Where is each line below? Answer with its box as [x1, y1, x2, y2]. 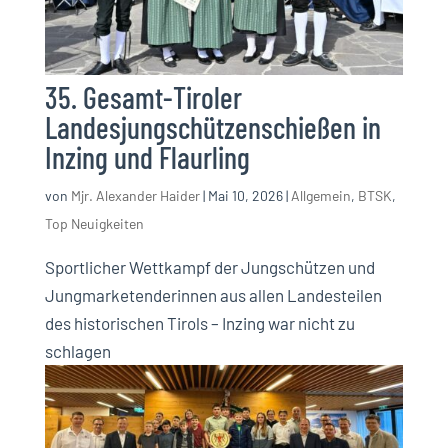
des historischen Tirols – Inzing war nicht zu [44, 313, 355, 334]
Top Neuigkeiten [44, 215, 144, 233]
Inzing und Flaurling [44, 139, 250, 176]
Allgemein [290, 187, 351, 205]
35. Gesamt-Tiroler [44, 79, 242, 116]
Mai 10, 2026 [207, 187, 283, 205]
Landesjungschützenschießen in [44, 109, 381, 146]
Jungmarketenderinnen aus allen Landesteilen [44, 285, 382, 306]
